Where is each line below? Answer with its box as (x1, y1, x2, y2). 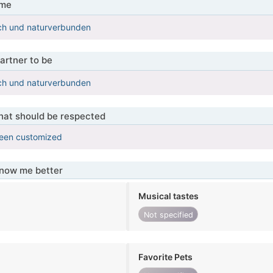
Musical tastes (138, 191, 199, 202)
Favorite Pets (138, 252, 193, 263)
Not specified (143, 210, 193, 219)
